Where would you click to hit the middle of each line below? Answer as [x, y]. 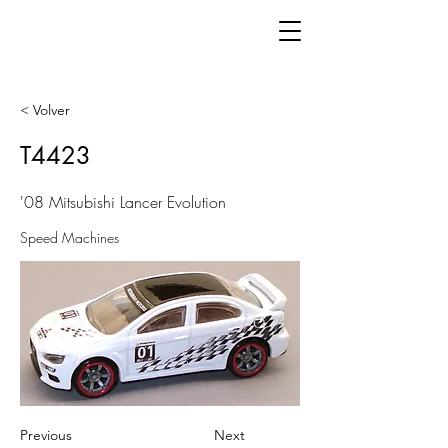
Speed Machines [69, 237]
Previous [46, 435]
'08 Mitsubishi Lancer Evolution [123, 202]
